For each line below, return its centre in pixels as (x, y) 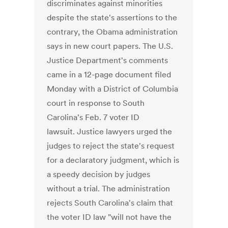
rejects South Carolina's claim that (110, 203)
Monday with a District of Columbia (113, 89)
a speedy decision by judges (99, 174)
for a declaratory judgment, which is (113, 160)
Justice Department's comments (108, 60)
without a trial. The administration (109, 189)
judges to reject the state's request (111, 146)
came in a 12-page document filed (109, 75)
